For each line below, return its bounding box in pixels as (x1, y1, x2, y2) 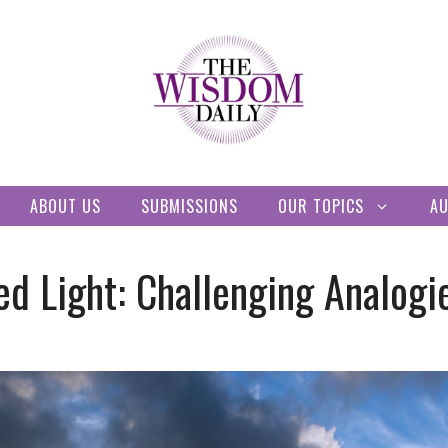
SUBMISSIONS (141, 193, 238, 218)
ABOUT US (30, 193, 101, 218)
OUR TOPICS (278, 193, 364, 218)
